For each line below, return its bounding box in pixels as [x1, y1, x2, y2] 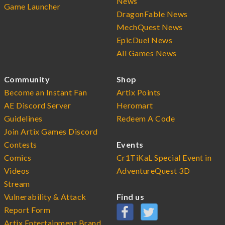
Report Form [4, 204, 51, 214]
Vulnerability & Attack [4, 191, 86, 201]
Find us [117, 191, 145, 201]
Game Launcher [4, 1, 61, 11]
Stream [4, 178, 30, 188]
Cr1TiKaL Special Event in [117, 152, 212, 162]
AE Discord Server [4, 100, 71, 110]
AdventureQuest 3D [117, 165, 190, 175]
